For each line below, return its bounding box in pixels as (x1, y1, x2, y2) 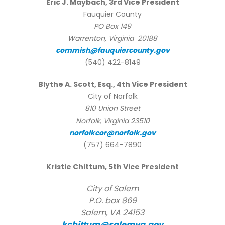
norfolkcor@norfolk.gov (69, 128, 156, 138)
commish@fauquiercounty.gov (55, 45, 170, 56)
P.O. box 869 (88, 195, 137, 207)
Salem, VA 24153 (81, 207, 144, 219)
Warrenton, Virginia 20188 (68, 33, 157, 44)
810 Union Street (85, 103, 140, 114)
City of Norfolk (87, 91, 138, 102)
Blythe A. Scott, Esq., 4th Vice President (38, 79, 187, 90)
